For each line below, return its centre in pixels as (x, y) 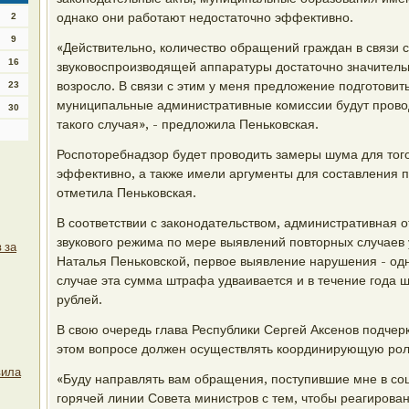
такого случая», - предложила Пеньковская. (188, 124)
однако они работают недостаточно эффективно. (205, 17)
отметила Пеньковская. (126, 193)
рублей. (79, 299)
